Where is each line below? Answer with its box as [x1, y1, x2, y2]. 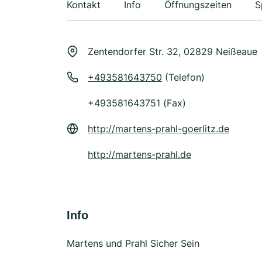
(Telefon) [162, 71, 205, 83]
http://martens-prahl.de [88, 149, 191, 160]
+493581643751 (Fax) [88, 97, 186, 109]
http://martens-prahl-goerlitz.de [88, 123, 229, 135]
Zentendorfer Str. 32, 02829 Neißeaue [88, 46, 257, 57]
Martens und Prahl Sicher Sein [67, 237, 199, 249]
